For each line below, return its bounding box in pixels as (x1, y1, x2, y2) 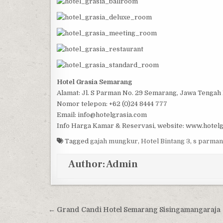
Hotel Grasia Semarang (57, 78, 132, 86)
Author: (68, 158, 106, 171)
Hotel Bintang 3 (141, 137, 190, 145)
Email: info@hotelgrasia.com (57, 111, 147, 118)
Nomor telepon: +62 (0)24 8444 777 (57, 100, 167, 108)
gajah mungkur (90, 137, 138, 145)
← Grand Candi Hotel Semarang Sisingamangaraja (48, 206, 221, 214)
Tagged (63, 137, 90, 145)
